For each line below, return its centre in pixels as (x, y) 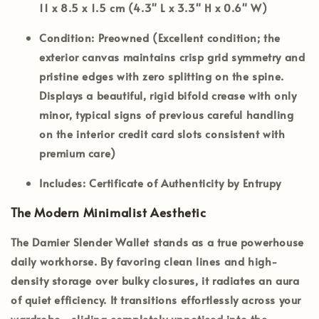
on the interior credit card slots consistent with (162, 133)
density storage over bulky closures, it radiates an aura (155, 280)
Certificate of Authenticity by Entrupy (183, 182)
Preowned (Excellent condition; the (188, 37)
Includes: (63, 182)
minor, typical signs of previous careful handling (167, 114)
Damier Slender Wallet (91, 241)
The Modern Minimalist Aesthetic (109, 212)
